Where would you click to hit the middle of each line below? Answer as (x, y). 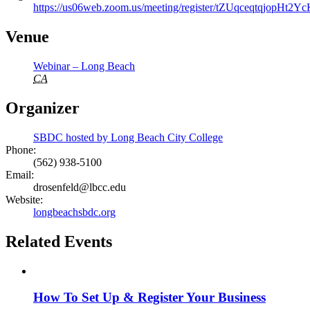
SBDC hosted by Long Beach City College (128, 137)
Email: (20, 174)
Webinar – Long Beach (84, 66)
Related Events (59, 241)
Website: (24, 199)
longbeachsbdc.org (74, 212)
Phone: (21, 149)
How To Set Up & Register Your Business (149, 298)
